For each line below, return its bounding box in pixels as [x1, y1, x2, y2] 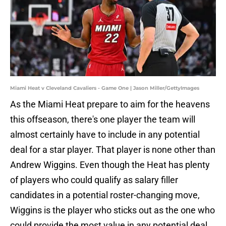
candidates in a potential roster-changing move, [10, 190, 200, 201]
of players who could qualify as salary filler [10, 175, 178, 186]
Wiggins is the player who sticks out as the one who [10, 205, 215, 216]
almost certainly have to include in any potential [10, 129, 200, 140]
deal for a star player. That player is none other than [10, 144, 215, 155]
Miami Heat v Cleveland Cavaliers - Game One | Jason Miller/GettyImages [10, 85, 199, 92]
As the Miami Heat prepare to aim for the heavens [10, 99, 210, 110]
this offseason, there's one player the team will [10, 114, 195, 125]
